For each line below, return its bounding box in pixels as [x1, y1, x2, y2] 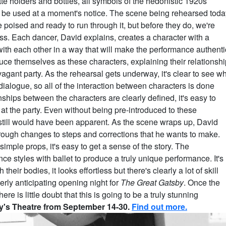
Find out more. [132, 200, 187, 212]
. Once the [184, 176, 220, 188]
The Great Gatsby [121, 176, 184, 188]
